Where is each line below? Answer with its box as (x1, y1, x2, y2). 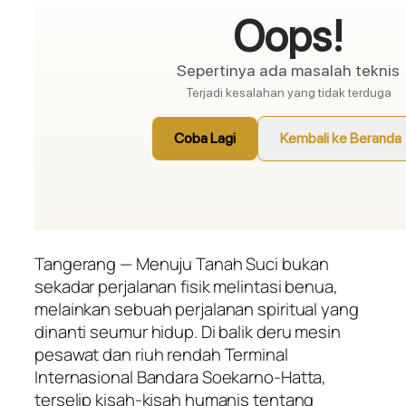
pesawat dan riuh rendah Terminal (34, 342, 288, 366)
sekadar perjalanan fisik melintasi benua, (34, 274, 338, 298)
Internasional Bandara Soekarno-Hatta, (34, 364, 327, 389)
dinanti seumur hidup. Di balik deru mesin (34, 319, 341, 343)
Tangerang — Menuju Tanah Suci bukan (34, 251, 329, 275)
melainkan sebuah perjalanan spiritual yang (34, 296, 359, 321)
